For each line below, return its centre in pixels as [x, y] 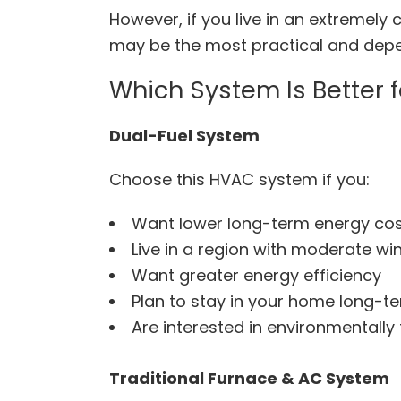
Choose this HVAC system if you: [239, 179]
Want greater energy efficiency [259, 275]
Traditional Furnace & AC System [251, 378]
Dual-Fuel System [186, 135]
